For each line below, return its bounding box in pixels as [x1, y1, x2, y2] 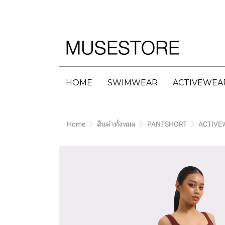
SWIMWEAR [107, 78, 158, 87]
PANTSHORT [147, 120, 187, 128]
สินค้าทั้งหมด [97, 120, 136, 128]
